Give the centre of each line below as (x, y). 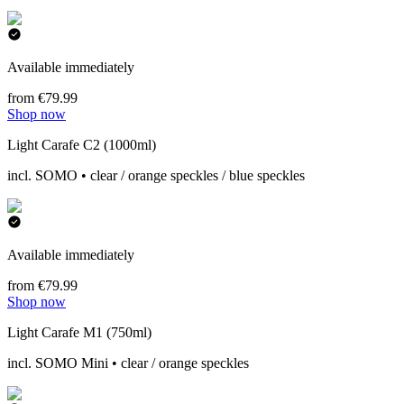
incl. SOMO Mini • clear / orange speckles (128, 363)
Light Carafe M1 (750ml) (79, 332)
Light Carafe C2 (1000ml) (82, 145)
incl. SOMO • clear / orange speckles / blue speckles (156, 175)
